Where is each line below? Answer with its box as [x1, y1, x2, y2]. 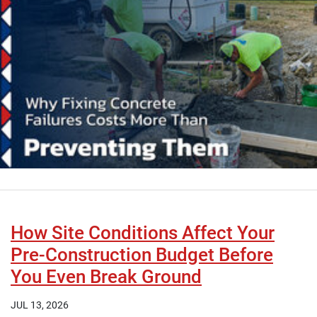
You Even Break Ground [11, 266, 202, 288]
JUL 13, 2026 [11, 299, 69, 311]
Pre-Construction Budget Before [11, 244, 273, 266]
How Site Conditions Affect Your [11, 222, 275, 244]
